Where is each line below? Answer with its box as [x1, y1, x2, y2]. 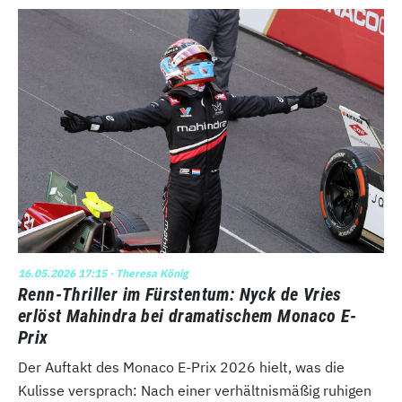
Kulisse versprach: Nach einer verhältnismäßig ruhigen [18, 381, 371, 400]
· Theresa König [107, 267, 188, 281]
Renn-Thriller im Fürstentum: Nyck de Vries [18, 284, 342, 306]
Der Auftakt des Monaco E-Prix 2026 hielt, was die [18, 358, 345, 377]
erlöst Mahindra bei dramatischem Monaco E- [18, 305, 357, 328]
